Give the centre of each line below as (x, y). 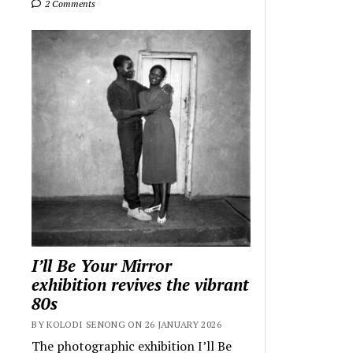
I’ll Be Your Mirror (102, 265)
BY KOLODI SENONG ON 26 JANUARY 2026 (126, 324)
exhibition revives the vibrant (141, 284)
